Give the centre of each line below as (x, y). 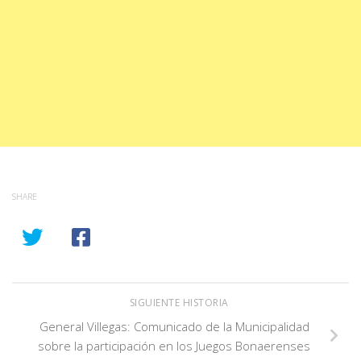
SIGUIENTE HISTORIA (180, 302)
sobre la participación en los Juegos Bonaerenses (174, 345)
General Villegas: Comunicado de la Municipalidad (174, 326)
